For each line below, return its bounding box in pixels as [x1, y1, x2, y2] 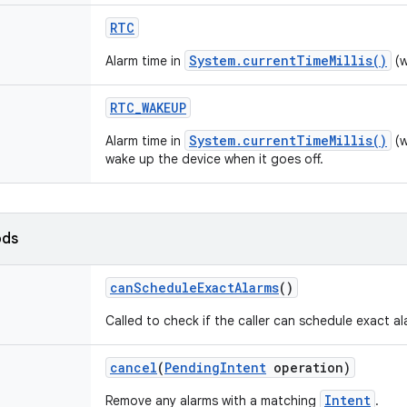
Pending [164, 359, 220, 376]
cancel [110, 359, 157, 376]
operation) [266, 359, 351, 376]
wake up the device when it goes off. [105, 151, 323, 167]
